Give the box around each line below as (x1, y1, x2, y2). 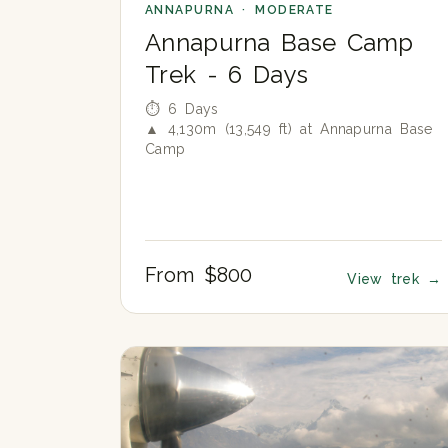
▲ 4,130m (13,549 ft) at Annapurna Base (145, 121, 433, 138)
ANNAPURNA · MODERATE (145, 3, 334, 18)
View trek (347, 271, 428, 288)
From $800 (145, 263, 253, 288)
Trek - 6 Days (145, 60, 308, 90)
